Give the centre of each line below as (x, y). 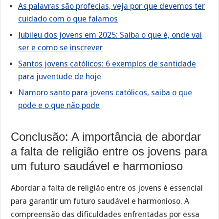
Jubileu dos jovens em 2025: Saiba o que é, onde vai (110, 35)
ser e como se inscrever (61, 48)
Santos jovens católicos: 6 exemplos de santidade (107, 64)
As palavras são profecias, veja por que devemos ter (112, 6)
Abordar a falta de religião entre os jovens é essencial (107, 188)
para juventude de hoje (60, 77)
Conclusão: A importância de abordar (106, 137)
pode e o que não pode (59, 106)
